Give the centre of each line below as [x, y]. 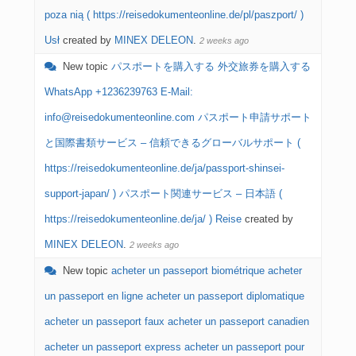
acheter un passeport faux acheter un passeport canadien [177, 321]
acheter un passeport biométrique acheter [207, 271]
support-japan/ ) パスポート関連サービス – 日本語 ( [163, 193]
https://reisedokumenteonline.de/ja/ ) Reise [143, 219]
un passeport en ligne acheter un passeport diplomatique [174, 296]
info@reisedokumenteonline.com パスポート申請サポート [178, 117]
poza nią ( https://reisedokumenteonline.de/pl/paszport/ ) [174, 15]
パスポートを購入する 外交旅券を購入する [211, 66]
